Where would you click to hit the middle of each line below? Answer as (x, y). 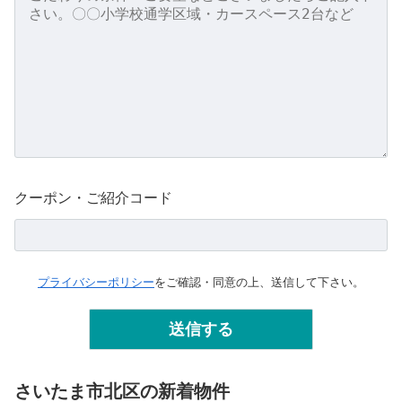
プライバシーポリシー (96, 282)
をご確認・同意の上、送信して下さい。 (259, 282)
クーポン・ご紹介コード (93, 197)
